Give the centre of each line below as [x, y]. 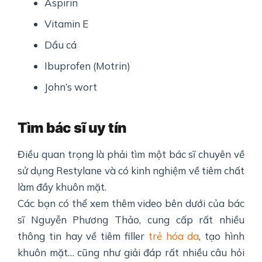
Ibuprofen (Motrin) [88, 66]
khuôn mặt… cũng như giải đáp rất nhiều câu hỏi [131, 253]
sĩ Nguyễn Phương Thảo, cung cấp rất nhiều [131, 220]
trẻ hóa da [174, 236]
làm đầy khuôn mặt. [62, 187]
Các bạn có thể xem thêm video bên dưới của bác [131, 204]
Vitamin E [67, 24]
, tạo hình [222, 236]
